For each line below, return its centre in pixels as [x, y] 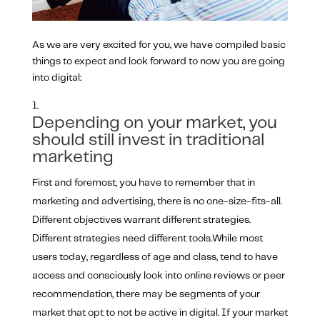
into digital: [56, 78]
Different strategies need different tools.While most [147, 239]
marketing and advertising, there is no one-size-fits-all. [157, 202]
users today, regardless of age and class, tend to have [155, 257]
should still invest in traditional [148, 141]
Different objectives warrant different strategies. [141, 220]
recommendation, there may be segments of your [146, 295]
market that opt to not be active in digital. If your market [160, 313]
